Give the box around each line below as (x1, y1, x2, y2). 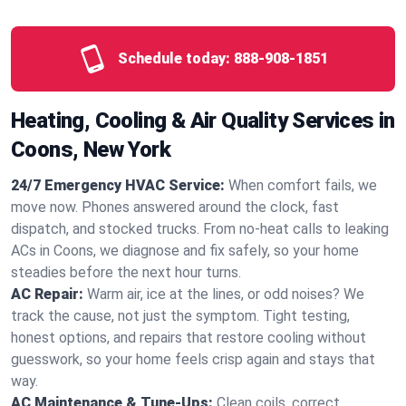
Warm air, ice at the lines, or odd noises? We (87, 285, 364, 303)
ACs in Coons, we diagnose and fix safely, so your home (11, 242, 359, 259)
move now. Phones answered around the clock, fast (11, 198, 339, 216)
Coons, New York (11, 137, 170, 162)
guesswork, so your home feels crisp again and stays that (11, 351, 375, 368)
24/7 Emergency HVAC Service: (11, 177, 225, 194)
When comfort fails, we (228, 177, 377, 194)
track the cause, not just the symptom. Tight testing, (11, 307, 350, 324)
